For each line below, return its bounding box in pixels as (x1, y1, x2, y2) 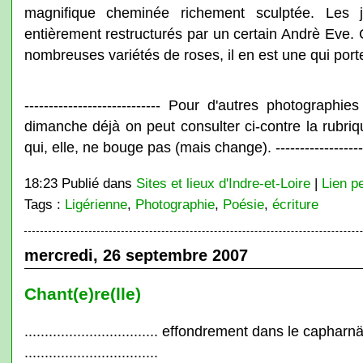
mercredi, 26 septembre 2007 (23, 246, 248, 264)
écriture (271, 197, 318, 211)
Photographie (135, 197, 215, 211)
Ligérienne (64, 197, 127, 211)
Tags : (23, 197, 65, 211)
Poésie (222, 197, 264, 211)
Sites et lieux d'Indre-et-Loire (135, 176, 310, 190)
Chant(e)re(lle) (23, 284, 141, 303)
